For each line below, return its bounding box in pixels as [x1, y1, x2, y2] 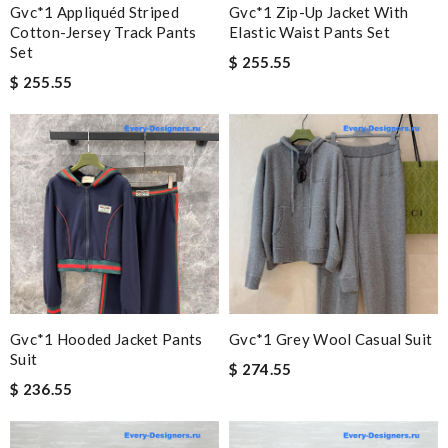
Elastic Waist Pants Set [229, 23, 390, 41]
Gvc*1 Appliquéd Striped [10, 3, 179, 21]
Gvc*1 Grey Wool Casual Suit [229, 330, 433, 348]
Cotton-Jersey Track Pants [10, 23, 197, 41]
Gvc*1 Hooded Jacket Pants [10, 330, 203, 348]
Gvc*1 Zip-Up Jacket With [229, 3, 409, 21]
